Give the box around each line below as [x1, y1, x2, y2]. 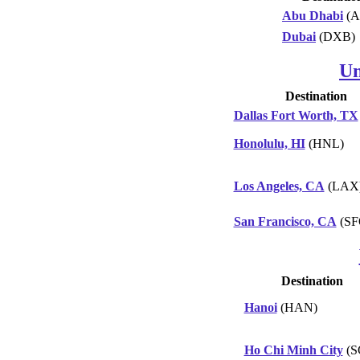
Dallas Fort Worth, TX [233, 108, 358, 122]
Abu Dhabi [282, 8, 343, 22]
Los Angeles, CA [233, 178, 325, 193]
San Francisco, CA [233, 214, 337, 228]
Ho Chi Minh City [243, 342, 343, 357]
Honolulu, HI [233, 136, 305, 150]
